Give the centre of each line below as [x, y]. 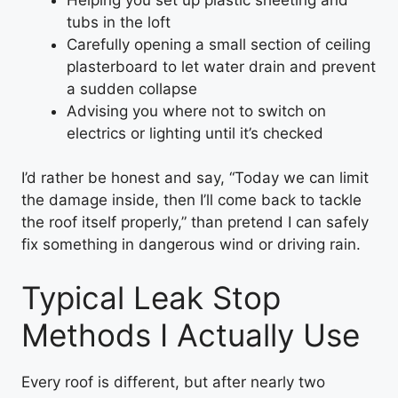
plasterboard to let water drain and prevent [221, 66]
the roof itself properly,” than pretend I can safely [195, 222]
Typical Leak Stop [151, 297]
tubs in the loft [119, 22]
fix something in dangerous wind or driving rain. [191, 244]
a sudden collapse [132, 88]
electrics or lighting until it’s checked [195, 133]
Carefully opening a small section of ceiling [219, 44]
